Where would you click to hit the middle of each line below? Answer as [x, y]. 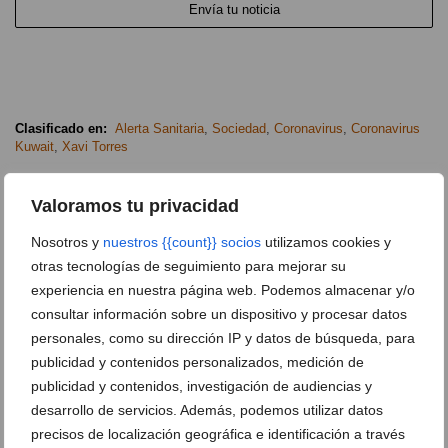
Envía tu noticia [235, 10]
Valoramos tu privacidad [135, 205]
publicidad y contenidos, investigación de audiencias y [201, 385]
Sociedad [239, 129]
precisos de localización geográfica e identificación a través [218, 433]
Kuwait [34, 147]
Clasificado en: [61, 129]
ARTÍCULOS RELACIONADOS [122, 197]
